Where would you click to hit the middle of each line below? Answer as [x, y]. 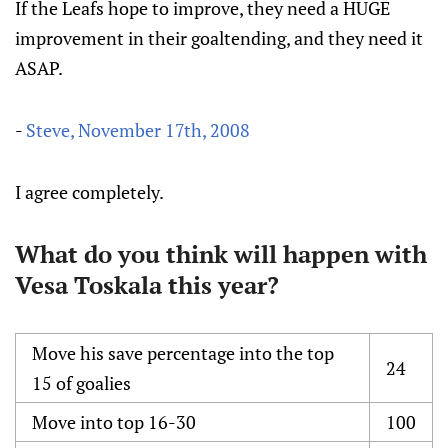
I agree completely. [89, 192]
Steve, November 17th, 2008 [138, 130]
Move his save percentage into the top [183, 353]
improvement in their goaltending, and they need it [219, 38]
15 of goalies [81, 383]
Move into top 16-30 [114, 422]
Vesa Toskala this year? [147, 285]
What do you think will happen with [221, 254]
